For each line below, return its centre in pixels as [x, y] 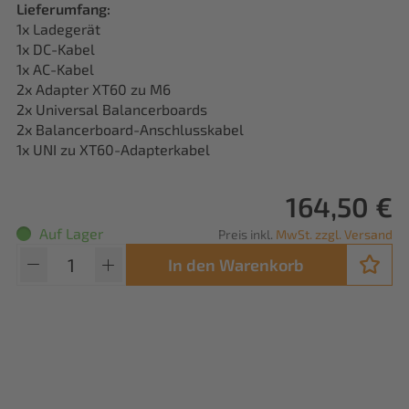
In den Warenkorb [236, 265]
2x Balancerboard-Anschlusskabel [130, 129]
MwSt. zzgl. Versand [334, 234]
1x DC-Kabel [56, 49]
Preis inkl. [247, 234]
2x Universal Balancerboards [112, 109]
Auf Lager [71, 233]
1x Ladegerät [58, 29]
